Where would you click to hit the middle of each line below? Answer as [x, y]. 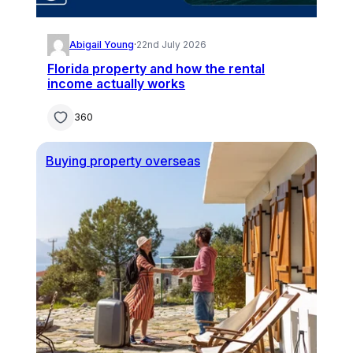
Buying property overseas [123, 160]
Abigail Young [102, 44]
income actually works [117, 83]
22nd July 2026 [172, 44]
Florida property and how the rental [156, 68]
